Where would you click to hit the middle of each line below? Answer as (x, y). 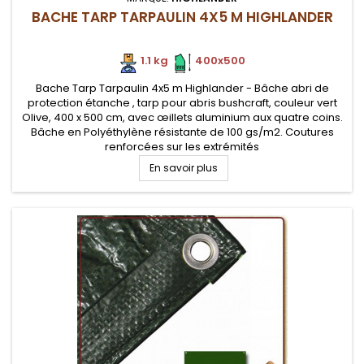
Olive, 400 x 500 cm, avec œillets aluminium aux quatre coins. (182, 117)
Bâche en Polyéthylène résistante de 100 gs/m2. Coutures (182, 132)
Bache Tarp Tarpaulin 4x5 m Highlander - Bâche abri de (182, 88)
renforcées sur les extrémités (182, 147)
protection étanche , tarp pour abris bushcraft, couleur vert (182, 103)
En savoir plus (183, 168)
